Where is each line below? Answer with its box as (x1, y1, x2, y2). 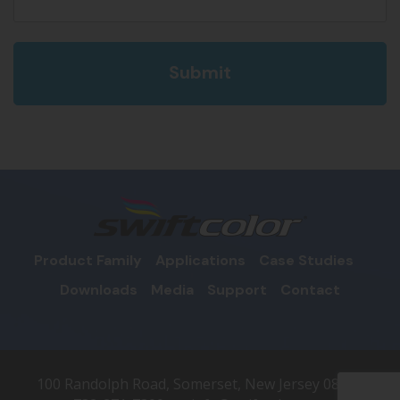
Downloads (60, 280, 137, 300)
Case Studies (258, 251, 354, 271)
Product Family (33, 251, 142, 271)
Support (207, 280, 267, 300)
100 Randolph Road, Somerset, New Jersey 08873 (37, 374, 363, 395)
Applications (154, 251, 246, 271)
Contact (280, 280, 340, 300)
